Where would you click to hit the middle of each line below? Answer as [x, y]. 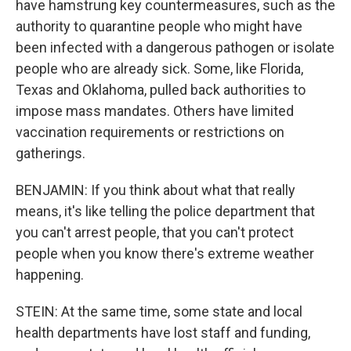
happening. [50, 275]
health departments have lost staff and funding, [163, 333]
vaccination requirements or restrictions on [150, 132]
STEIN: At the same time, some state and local [159, 311]
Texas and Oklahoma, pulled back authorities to [161, 90]
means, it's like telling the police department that [165, 211]
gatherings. [51, 153]
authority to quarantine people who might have [159, 26]
